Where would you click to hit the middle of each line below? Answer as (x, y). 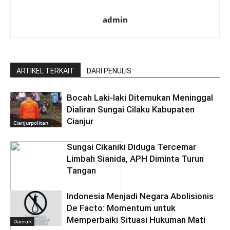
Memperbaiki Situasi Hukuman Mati (136, 220)
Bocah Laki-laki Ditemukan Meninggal (140, 98)
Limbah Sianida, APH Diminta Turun (135, 159)
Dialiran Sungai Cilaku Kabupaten (131, 109)
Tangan (81, 170)
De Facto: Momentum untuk (121, 208)
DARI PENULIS (109, 71)
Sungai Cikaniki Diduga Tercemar (131, 147)
